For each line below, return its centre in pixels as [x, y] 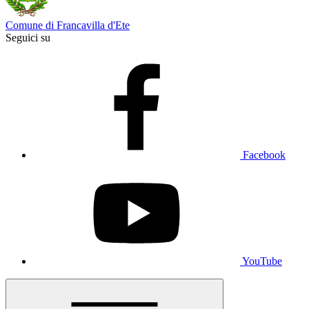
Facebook [264, 155]
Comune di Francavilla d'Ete [68, 25]
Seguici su [28, 38]
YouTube [262, 261]
